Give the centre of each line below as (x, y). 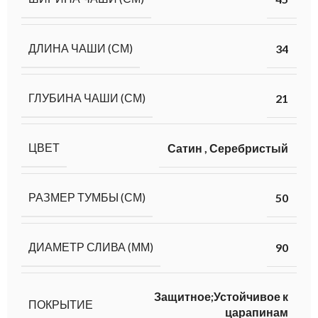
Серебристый (249, 148)
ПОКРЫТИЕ (61, 304)
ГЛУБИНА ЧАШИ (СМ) (87, 98)
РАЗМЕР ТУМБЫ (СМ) (87, 197)
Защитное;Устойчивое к (221, 297)
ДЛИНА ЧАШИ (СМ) (81, 48)
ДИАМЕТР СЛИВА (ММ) (91, 247)
